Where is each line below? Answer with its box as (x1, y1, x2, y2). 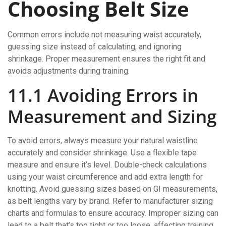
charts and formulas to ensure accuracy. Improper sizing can (8, 208, 218, 218)
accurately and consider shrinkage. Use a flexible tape (8, 147, 197, 157)
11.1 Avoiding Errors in (8, 83, 198, 107)
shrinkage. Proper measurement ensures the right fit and (8, 53, 205, 64)
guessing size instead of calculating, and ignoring (8, 41, 182, 51)
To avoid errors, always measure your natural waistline (8, 135, 198, 145)
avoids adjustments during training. (8, 66, 130, 76)
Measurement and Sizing (8, 104, 216, 128)
